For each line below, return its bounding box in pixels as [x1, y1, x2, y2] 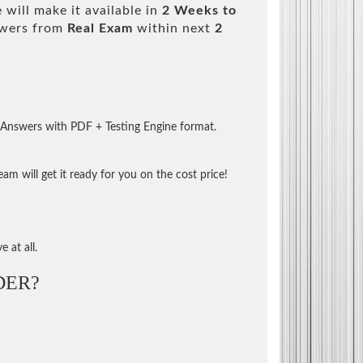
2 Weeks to [162, 3, 237, 17]
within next [133, 21, 215, 35]
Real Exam [67, 21, 133, 35]
